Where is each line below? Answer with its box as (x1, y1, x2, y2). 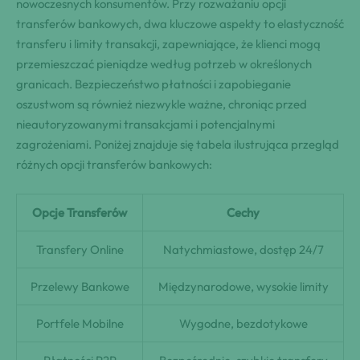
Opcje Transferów (32, 205, 127, 221)
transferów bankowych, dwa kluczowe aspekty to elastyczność (16, 16, 344, 32)
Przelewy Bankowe (30, 279, 129, 295)
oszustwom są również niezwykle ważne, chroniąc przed (16, 96, 307, 112)
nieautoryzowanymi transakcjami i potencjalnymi (16, 117, 275, 133)
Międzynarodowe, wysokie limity (157, 279, 329, 295)
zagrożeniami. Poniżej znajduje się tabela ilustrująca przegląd (16, 137, 339, 153)
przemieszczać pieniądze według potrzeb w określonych (16, 56, 312, 72)
